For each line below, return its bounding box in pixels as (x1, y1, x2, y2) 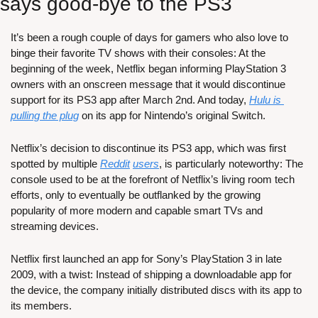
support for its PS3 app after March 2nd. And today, (11, 94, 249, 106)
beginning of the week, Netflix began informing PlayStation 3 (11, 62, 286, 75)
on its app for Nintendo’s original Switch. (79, 109, 265, 122)
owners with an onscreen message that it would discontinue (11, 78, 285, 91)
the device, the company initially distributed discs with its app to (11, 284, 302, 297)
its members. (11, 300, 72, 312)
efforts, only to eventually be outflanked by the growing (11, 189, 261, 202)
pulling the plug (11, 109, 79, 122)
